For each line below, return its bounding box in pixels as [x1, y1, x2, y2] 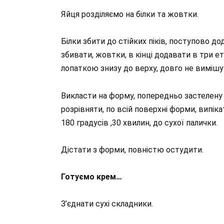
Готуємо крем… [61, 172, 122, 182]
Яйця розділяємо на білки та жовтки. [61, 9, 198, 19]
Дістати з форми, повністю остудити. [61, 144, 203, 154]
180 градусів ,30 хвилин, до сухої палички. [61, 117, 217, 127]
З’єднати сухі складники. [61, 199, 153, 209]
